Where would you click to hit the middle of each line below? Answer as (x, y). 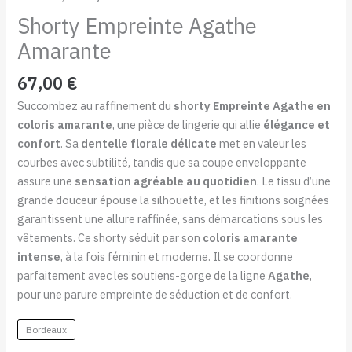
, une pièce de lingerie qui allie (188, 124)
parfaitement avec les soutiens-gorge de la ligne (143, 275)
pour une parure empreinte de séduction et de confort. (155, 294)
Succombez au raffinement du (96, 105)
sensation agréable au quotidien (166, 181)
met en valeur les (262, 143)
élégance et (297, 124)
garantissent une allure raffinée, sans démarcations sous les (170, 218)
